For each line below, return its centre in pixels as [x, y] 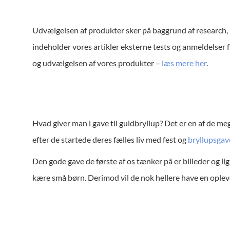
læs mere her [184, 63]
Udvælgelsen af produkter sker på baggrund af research [129, 30]
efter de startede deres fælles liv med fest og [110, 139]
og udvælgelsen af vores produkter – [97, 63]
